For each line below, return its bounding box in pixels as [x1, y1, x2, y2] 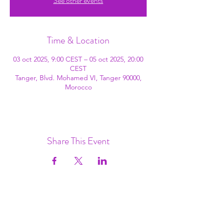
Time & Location [47, 33, 109, 47]
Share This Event [46, 134, 110, 148]
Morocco [65, 83, 92, 91]
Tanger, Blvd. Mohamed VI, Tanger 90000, [15, 73, 142, 82]
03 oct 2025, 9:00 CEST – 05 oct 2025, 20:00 [13, 55, 143, 64]
